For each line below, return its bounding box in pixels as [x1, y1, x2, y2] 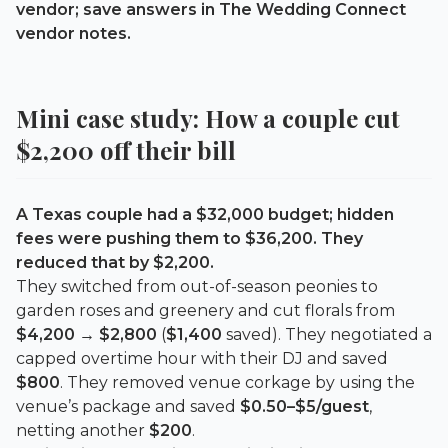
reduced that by [16, 252, 153, 272]
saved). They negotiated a [222, 324, 432, 344]
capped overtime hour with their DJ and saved [16, 348, 388, 368]
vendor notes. [16, 23, 131, 43]
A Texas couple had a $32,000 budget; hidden [16, 204, 394, 224]
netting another [16, 420, 149, 440]
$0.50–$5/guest [240, 396, 369, 416]
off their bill [94, 133, 236, 166]
